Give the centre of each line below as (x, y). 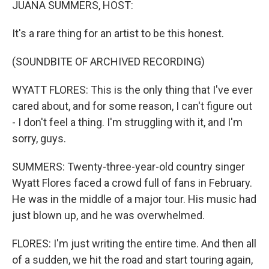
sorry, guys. (39, 138)
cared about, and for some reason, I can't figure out (132, 106)
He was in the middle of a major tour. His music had (134, 199)
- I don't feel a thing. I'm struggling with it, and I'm (127, 122)
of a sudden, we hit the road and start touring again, (132, 260)
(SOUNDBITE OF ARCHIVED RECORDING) (108, 62)
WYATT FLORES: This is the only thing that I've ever (132, 90)
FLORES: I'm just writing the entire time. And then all (134, 243)
